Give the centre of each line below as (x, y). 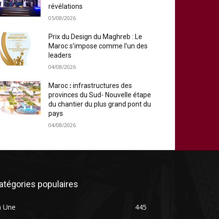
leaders (60, 55)
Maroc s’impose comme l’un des (98, 46)
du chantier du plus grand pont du (100, 104)
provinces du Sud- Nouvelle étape (100, 95)
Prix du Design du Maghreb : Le (96, 37)
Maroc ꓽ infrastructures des (90, 86)
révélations (66, 6)
